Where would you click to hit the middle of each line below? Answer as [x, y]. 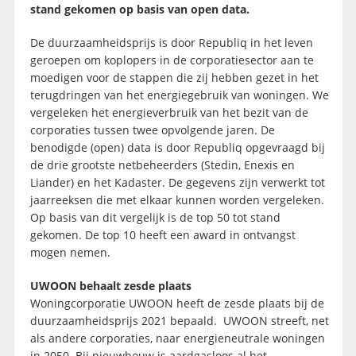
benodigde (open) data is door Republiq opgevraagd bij [177, 148]
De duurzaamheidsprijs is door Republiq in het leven [171, 43]
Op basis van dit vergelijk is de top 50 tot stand [155, 218]
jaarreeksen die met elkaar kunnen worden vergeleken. [177, 200]
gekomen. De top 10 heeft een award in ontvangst [163, 235]
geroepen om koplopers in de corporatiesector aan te [172, 60]
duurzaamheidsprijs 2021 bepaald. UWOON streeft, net [179, 321]
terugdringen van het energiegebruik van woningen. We [179, 95]
